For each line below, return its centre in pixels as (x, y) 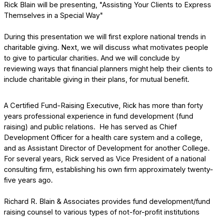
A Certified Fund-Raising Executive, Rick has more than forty (103, 106)
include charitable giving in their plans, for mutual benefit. (98, 79)
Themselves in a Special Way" (54, 15)
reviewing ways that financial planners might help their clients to (108, 69)
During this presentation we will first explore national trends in (105, 37)
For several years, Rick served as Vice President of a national (105, 159)
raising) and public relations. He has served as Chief (90, 127)
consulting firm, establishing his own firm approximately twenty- (108, 170)
